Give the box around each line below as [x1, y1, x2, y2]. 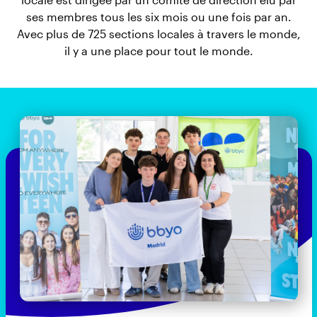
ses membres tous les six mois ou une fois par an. [25, 10, 292, 23]
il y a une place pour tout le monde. [64, 44, 253, 57]
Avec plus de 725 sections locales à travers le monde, [16, 27, 301, 40]
